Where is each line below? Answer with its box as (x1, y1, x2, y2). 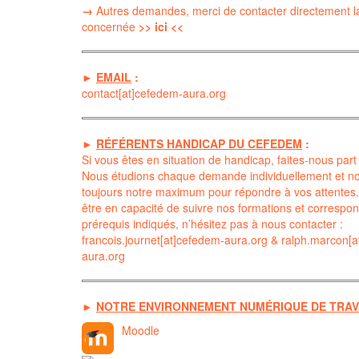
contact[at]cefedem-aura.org (82, 84, 226, 101)
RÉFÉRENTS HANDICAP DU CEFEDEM (96, 135, 302, 151)
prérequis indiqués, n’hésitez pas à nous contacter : (82, 215, 343, 232)
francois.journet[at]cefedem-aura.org (82, 231, 268, 248)
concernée (82, 18, 135, 34)
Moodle (122, 321, 159, 338)
